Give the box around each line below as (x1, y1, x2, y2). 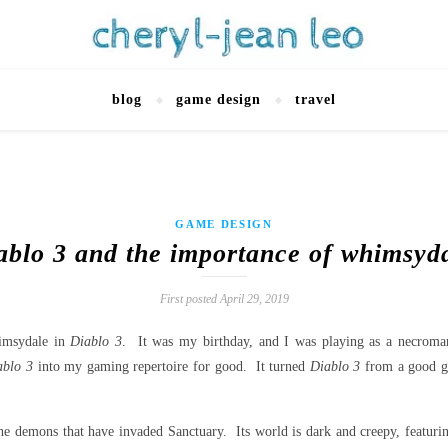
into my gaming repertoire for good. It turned (33, 359, 310, 374)
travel (295, 92, 336, 107)
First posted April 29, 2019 (159, 292, 289, 306)
